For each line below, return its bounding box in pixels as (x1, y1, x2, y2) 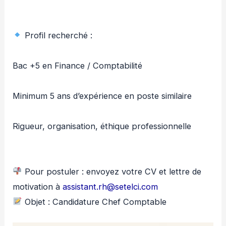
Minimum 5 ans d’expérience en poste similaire (13, 90, 192, 101)
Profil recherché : (22, 30, 92, 40)
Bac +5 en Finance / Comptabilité (13, 60, 143, 71)
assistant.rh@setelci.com (63, 181, 158, 192)
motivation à (13, 181, 63, 192)
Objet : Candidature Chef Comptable (22, 196, 166, 207)
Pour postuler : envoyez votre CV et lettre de (22, 166, 201, 177)
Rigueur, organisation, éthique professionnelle (13, 121, 192, 131)
